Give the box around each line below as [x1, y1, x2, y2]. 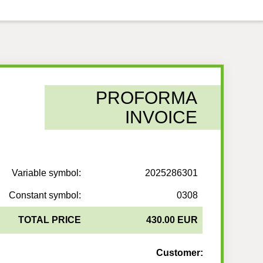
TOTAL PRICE [18, 215, 82, 225]
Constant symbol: [9, 190, 82, 201]
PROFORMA [95, 88, 197, 107]
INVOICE [124, 107, 197, 127]
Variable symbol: [12, 168, 82, 178]
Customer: [156, 248, 203, 258]
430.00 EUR [146, 215, 198, 225]
